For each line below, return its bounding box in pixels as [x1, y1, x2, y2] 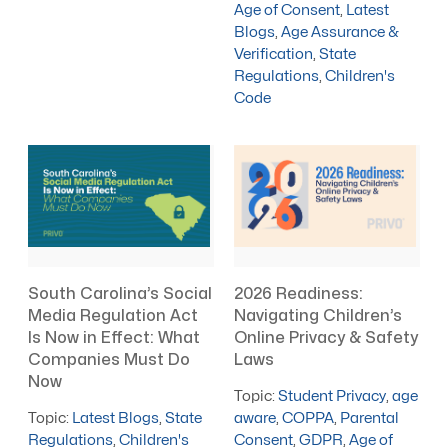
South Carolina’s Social [28, 286, 213, 303]
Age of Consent [234, 2, 341, 18]
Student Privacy [278, 389, 387, 405]
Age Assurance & [281, 24, 400, 40]
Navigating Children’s [234, 308, 403, 325]
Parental [340, 411, 400, 427]
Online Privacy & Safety [234, 330, 419, 347]
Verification [234, 46, 314, 62]
